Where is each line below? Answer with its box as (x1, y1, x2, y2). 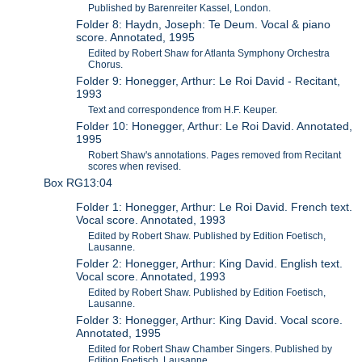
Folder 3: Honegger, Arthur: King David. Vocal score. (76, 314, 343, 327)
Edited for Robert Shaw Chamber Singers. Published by (88, 343, 333, 356)
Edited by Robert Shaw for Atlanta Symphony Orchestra (88, 47, 330, 59)
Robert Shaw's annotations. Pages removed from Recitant (88, 149, 342, 161)
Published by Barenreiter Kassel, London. (88, 2, 271, 14)
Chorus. (88, 58, 124, 70)
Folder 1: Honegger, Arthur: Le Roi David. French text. (76, 200, 353, 214)
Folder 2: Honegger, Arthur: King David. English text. (76, 257, 343, 271)
